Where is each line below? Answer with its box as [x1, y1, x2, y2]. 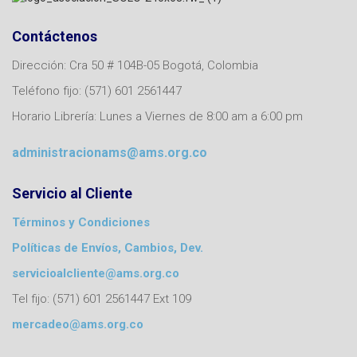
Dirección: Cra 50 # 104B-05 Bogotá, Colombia [12, 57, 258, 73]
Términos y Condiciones [12, 214, 150, 229]
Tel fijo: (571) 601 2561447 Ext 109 [12, 291, 191, 306]
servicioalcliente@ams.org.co [12, 265, 179, 280]
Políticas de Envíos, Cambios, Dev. [12, 240, 203, 255]
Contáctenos [12, 27, 97, 45]
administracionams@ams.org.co [12, 144, 207, 160]
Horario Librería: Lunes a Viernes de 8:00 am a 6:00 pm [12, 108, 303, 124]
